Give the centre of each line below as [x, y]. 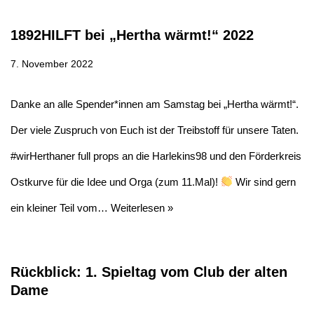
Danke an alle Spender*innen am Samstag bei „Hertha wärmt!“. [155, 104]
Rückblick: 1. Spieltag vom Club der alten [149, 272]
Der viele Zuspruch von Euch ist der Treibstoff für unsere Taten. [155, 130]
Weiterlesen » [142, 207]
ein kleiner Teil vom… [61, 207]
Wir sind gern [265, 182]
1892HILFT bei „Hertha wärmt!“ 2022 [132, 35]
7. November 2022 [52, 64]
